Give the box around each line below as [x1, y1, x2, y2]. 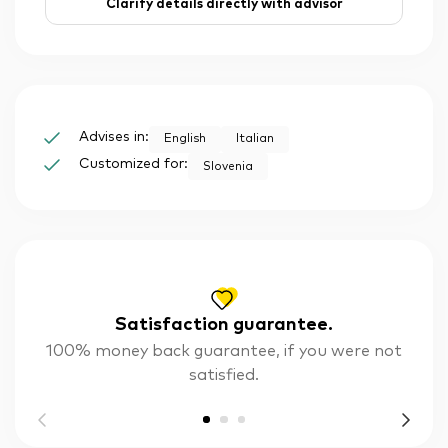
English [164, 133, 206, 146]
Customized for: [79, 157, 188, 172]
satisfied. [189, 367, 259, 384]
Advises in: [79, 129, 149, 144]
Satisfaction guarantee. [115, 316, 333, 335]
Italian [236, 133, 274, 146]
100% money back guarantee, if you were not [46, 343, 402, 360]
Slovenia [203, 160, 253, 173]
